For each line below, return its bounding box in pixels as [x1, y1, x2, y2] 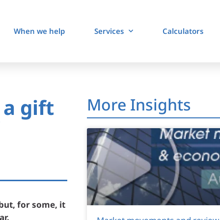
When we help [13, 26, 65, 36]
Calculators [162, 26, 203, 36]
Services [94, 26, 124, 36]
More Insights [86, 93, 191, 115]
